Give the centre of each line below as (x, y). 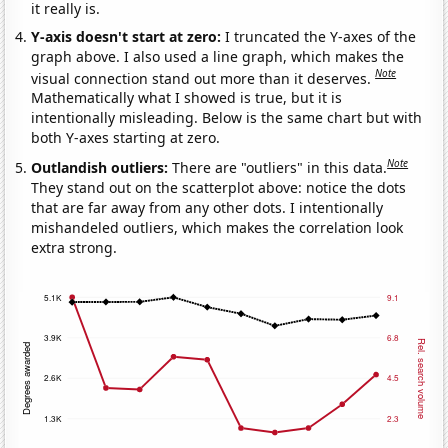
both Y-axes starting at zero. (126, 138)
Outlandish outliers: (102, 168)
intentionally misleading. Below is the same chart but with (227, 118)
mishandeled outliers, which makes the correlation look (217, 228)
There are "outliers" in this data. (280, 168)
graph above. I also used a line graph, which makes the (218, 56)
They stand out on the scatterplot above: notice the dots (219, 188)
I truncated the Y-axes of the (321, 36)
